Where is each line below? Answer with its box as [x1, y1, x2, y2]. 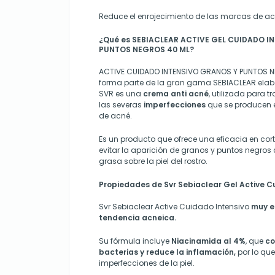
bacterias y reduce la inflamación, [99, 247, 236, 257]
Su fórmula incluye [99, 236, 171, 246]
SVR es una [99, 88, 143, 99]
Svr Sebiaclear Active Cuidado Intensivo [99, 201, 251, 212]
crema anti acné [143, 88, 209, 99]
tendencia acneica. [99, 212, 176, 223]
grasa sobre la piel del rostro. [99, 156, 207, 166]
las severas [99, 99, 144, 110]
